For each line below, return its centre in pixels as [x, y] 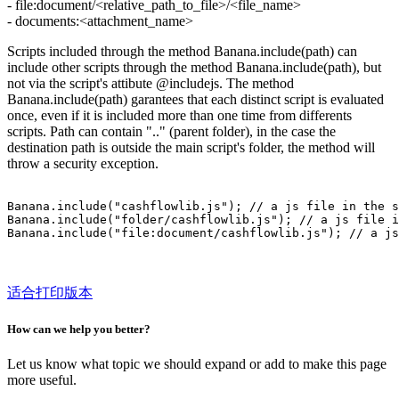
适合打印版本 [50, 292]
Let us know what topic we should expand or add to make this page [197, 364]
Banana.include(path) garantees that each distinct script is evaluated [195, 99]
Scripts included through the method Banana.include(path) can [182, 51]
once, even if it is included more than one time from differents [179, 115]
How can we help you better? [79, 330]
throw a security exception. [83, 163]
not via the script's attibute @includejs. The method [151, 83]
